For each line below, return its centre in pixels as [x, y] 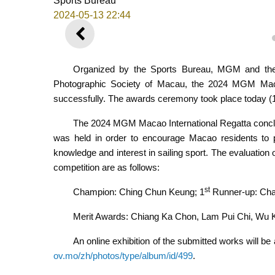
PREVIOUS [118, 41]
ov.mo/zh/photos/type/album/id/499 [123, 256]
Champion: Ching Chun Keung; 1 [139, 192]
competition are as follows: [107, 168]
